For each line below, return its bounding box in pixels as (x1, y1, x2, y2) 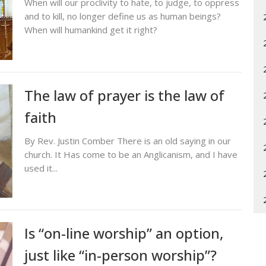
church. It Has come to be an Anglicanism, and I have (24, 148, 237, 160)
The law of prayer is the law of (24, 85, 224, 105)
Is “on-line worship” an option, (24, 223, 223, 243)
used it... (24, 161, 58, 174)
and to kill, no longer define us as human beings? (24, 9, 221, 22)
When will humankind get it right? (24, 23, 157, 36)
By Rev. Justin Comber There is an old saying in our (24, 134, 231, 147)
